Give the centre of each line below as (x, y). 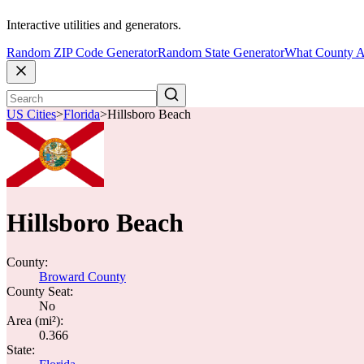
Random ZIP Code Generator (82, 53)
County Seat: (40, 291)
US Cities (31, 115)
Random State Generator (221, 53)
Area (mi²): (35, 321)
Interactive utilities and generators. (94, 25)
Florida (82, 115)
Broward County (82, 277)
